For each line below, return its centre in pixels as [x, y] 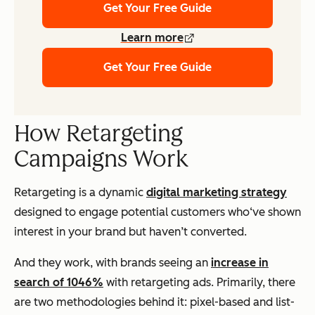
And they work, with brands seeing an [112, 263]
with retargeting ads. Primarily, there [199, 283]
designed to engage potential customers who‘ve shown [157, 212]
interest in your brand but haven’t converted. [130, 232]
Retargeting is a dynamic [80, 193]
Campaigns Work [102, 159]
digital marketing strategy [217, 193]
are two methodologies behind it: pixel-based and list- [154, 302]
